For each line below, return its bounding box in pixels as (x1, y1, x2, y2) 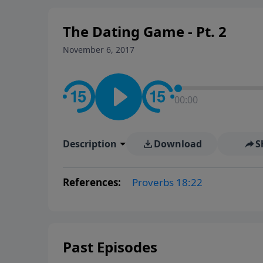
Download (153, 137, 202, 150)
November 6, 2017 (63, 43, 134, 55)
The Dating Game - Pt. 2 (63, 21, 227, 41)
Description (63, 137, 117, 150)
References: (63, 175, 123, 189)
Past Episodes (63, 237, 157, 257)
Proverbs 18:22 (132, 175, 203, 189)
